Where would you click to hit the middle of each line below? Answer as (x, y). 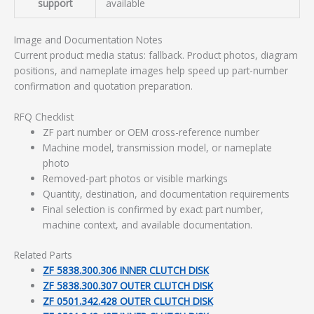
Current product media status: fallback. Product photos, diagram (156, 55)
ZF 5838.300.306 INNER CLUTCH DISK (126, 270)
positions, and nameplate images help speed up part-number (151, 71)
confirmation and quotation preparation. (103, 86)
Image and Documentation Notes (88, 40)
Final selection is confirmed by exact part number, (153, 210)
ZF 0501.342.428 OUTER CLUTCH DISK (128, 301)
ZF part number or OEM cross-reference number (151, 132)
